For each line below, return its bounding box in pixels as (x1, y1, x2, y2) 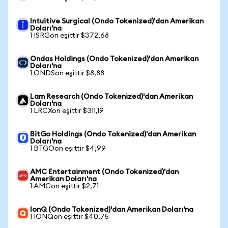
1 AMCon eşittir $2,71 (30, 183, 99, 190)
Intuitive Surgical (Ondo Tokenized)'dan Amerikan (30, 18, 204, 25)
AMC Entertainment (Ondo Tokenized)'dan (30, 168, 179, 176)
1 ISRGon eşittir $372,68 (30, 32, 109, 39)
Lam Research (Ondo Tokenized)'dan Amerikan (30, 93, 193, 100)
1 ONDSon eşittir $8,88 (30, 70, 104, 77)
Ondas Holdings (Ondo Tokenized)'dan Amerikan (30, 55, 198, 63)
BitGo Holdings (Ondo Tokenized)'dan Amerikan (30, 131, 196, 138)
